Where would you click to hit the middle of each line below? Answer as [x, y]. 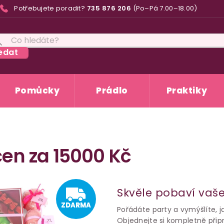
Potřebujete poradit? [50, 8]
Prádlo [112, 90]
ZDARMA [76, 205]
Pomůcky [37, 90]
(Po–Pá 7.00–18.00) [165, 8]
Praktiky [187, 90]
